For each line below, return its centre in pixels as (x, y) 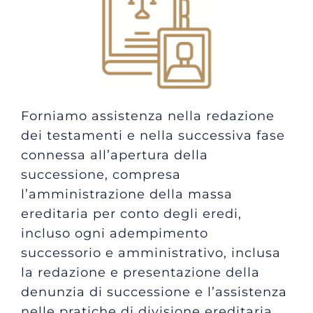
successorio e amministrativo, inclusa (151, 253)
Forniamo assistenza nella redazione (147, 116)
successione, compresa (101, 175)
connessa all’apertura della (114, 155)
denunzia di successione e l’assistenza (154, 292)
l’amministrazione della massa (126, 194)
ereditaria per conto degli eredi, (131, 214)
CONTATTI (41, 8)
